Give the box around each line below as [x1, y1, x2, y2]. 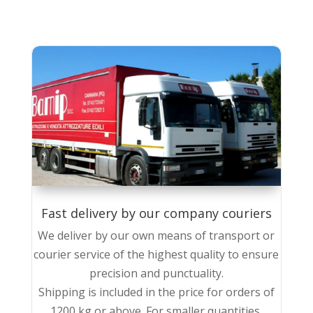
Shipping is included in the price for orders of [38, 284, 275, 300]
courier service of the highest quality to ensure [34, 247, 279, 263]
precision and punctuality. [89, 265, 224, 282]
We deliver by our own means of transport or [38, 228, 275, 244]
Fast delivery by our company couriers [41, 205, 272, 222]
